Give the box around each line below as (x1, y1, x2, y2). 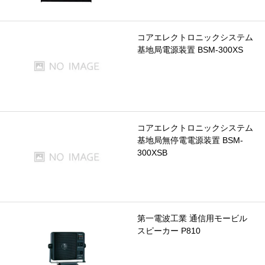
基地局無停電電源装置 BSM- (137, 135, 243, 146)
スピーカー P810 (137, 226, 201, 236)
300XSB (137, 148, 167, 158)
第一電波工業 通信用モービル (137, 214, 247, 224)
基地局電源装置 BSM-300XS (137, 44, 243, 54)
